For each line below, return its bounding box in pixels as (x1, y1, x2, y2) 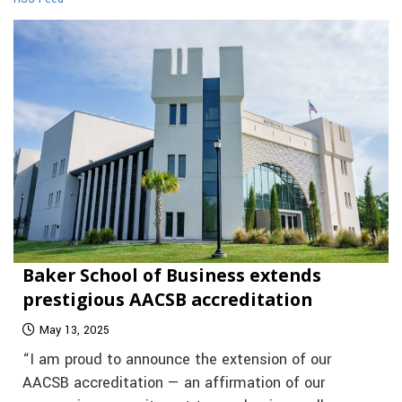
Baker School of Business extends (22, 262, 321, 287)
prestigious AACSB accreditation (22, 286, 312, 311)
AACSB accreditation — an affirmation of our (22, 371, 325, 394)
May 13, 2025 (39, 321, 109, 338)
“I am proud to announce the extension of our (22, 348, 331, 371)
